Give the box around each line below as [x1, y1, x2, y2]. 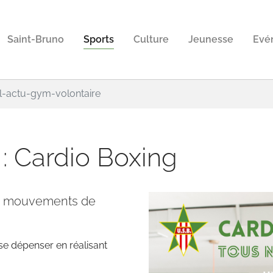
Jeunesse [188, 34, 233, 45]
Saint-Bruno [7, 34, 64, 45]
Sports [83, 34, 114, 45]
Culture [133, 34, 169, 45]
